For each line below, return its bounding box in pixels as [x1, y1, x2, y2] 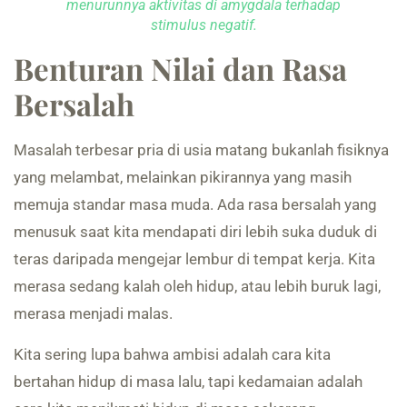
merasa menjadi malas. [14, 304, 173, 323]
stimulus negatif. [150, 16, 257, 35]
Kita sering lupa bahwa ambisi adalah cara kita [14, 344, 331, 363]
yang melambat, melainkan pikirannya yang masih [14, 168, 352, 187]
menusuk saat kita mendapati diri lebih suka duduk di [14, 223, 377, 242]
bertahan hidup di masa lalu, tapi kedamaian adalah [14, 372, 362, 391]
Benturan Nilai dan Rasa [14, 48, 347, 89]
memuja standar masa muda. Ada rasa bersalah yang [14, 195, 377, 214]
